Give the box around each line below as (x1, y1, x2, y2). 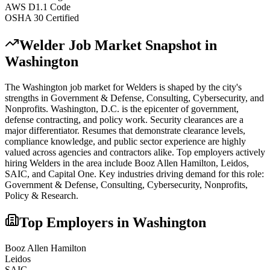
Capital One (48, 168, 94, 179)
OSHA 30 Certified (5, 12, 79, 23)
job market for (67, 81, 126, 92)
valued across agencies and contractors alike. (5, 146, 174, 157)
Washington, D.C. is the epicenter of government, (51, 103, 239, 114)
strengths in (5, 92, 51, 103)
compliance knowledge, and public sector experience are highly (5, 136, 246, 146)
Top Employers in (19, 215, 133, 231)
